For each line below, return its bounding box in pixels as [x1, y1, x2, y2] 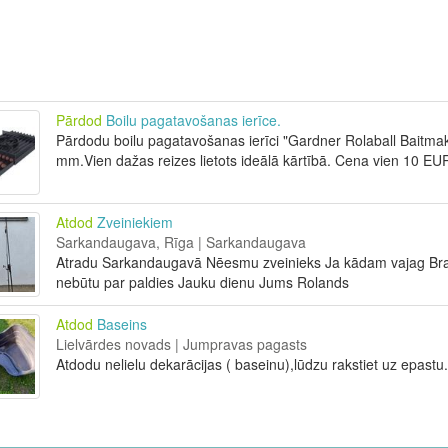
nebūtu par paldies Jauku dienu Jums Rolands [55, 272, 349, 292]
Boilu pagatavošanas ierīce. [105, 110, 281, 130]
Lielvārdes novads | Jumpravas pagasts [55, 334, 307, 354]
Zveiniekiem [96, 212, 173, 232]
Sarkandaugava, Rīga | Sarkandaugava [55, 232, 306, 252]
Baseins [96, 314, 147, 334]
